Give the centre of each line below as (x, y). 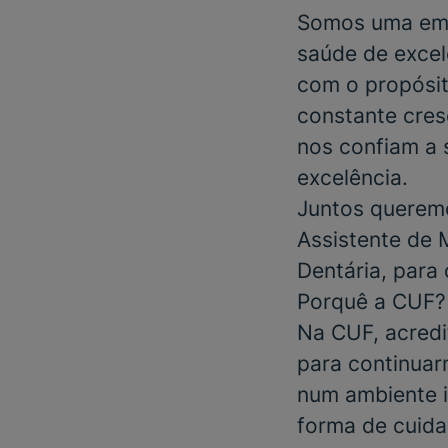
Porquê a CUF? (371, 301)
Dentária (339, 270)
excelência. (352, 177)
